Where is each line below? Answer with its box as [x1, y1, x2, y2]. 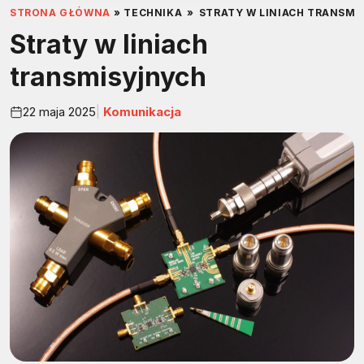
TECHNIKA [123, 6, 183, 19]
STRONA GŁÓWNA [10, 6, 110, 19]
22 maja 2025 [23, 103, 96, 119]
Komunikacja [100, 103, 181, 119]
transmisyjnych [10, 61, 206, 93]
